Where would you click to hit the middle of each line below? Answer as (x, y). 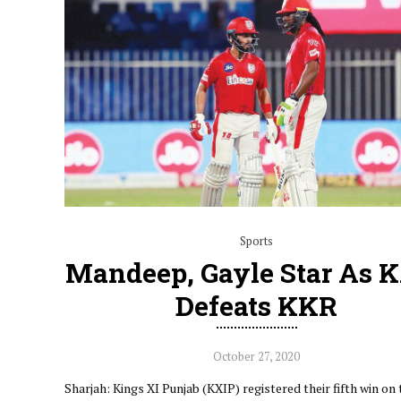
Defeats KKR (257, 305)
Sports (257, 240)
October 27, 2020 (257, 356)
